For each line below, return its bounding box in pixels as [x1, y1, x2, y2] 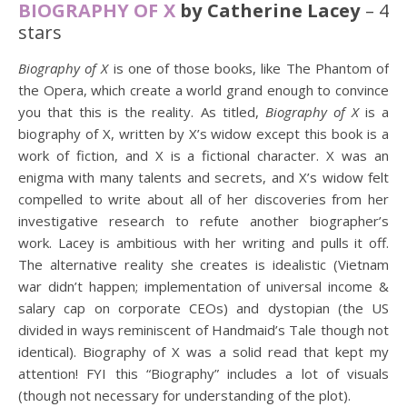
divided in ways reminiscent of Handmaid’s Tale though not [18, 321, 389, 339]
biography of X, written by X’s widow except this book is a [18, 124, 389, 143]
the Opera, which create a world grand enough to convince [18, 81, 389, 99]
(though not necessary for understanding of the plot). [18, 386, 351, 404]
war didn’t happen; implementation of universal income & [18, 277, 389, 295]
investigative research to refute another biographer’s [18, 212, 389, 230]
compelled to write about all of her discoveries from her [18, 190, 389, 208]
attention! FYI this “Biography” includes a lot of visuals [18, 364, 389, 382]
